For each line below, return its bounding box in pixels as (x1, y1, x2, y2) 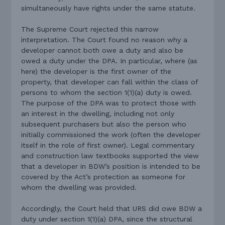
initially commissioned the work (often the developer (21, 130, 201, 139)
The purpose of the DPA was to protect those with (21, 98, 196, 107)
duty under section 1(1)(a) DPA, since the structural (21, 214, 193, 223)
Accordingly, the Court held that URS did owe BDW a (21, 204, 202, 212)
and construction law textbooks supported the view (21, 151, 199, 160)
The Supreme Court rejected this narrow (21, 25, 159, 33)
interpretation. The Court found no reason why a (21, 35, 188, 44)
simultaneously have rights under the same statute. (21, 4, 196, 12)
